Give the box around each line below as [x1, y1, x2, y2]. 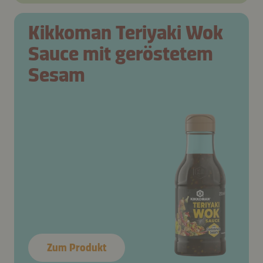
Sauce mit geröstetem [28, 42, 213, 66]
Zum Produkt [47, 241, 106, 255]
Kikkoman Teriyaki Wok [28, 21, 223, 45]
